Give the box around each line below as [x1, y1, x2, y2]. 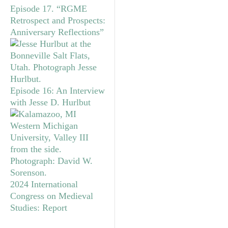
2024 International [10, 179, 78, 189]
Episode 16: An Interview [10, 85, 105, 96]
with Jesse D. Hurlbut [10, 97, 91, 107]
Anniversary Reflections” [10, 26, 104, 37]
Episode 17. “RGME [10, 3, 87, 14]
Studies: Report [10, 202, 67, 213]
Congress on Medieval [10, 190, 93, 201]
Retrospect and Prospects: [10, 15, 105, 25]
